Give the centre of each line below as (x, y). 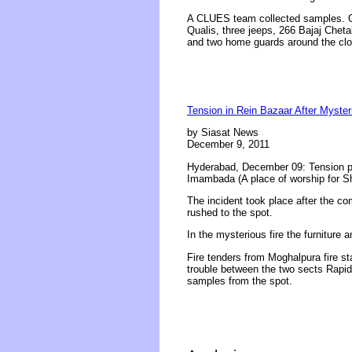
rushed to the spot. (230, 212)
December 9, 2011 (228, 145)
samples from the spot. (240, 280)
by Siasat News (223, 133)
